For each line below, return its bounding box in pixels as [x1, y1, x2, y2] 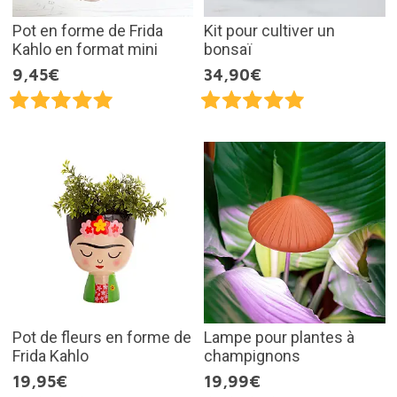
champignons [204, 346, 300, 365]
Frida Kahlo [12, 346, 89, 365]
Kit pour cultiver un [204, 21, 335, 41]
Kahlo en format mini [12, 40, 158, 59]
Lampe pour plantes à [204, 327, 354, 346]
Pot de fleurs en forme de [12, 327, 191, 346]
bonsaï [204, 40, 252, 59]
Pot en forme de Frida [12, 21, 163, 41]
